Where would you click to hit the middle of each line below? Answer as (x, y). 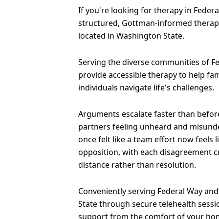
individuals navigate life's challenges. (146, 88)
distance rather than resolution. (137, 165)
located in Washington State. (131, 36)
